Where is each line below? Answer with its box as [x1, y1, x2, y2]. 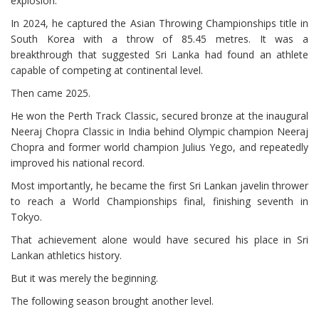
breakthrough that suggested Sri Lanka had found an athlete [11, 47, 308, 61]
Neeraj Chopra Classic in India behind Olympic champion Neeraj [11, 124, 308, 138]
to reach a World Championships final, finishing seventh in [11, 194, 308, 208]
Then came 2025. [11, 85, 90, 100]
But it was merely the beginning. [11, 271, 158, 285]
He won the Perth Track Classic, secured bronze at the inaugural [11, 108, 308, 122]
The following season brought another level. [11, 293, 214, 308]
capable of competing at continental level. [11, 63, 203, 77]
